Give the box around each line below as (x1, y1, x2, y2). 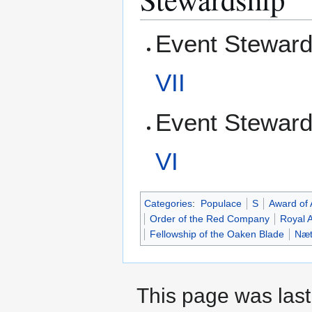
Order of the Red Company (150, 213, 270, 225)
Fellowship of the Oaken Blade (150, 228, 284, 240)
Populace (200, 198, 242, 210)
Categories (144, 198, 192, 210)
